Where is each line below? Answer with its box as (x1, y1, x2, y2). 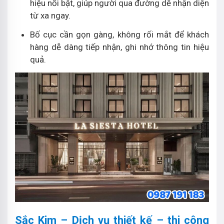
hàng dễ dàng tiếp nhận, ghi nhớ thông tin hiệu (30, 42, 209, 52)
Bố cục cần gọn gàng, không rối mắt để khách (30, 29, 209, 40)
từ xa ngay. (30, 10, 70, 21)
